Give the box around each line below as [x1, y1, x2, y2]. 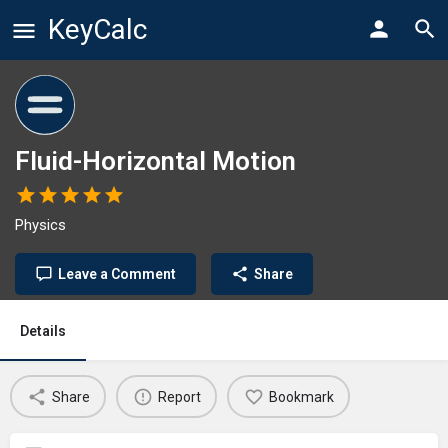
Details [20, 323, 66, 339]
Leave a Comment [58, 266, 176, 282]
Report [157, 388, 201, 405]
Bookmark [268, 388, 334, 405]
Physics [15, 216, 66, 234]
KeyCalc [48, 13, 147, 46]
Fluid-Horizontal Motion [15, 146, 296, 176]
